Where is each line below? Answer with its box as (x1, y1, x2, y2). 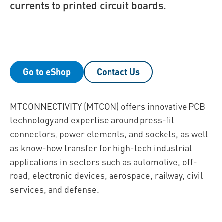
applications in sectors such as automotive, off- (10, 156, 197, 167)
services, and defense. (10, 183, 99, 195)
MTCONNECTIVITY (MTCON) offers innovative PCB (10, 100, 205, 112)
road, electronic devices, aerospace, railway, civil (10, 169, 203, 181)
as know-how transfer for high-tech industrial (10, 142, 192, 154)
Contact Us (97, 66, 140, 78)
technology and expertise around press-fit (10, 114, 174, 126)
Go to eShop (23, 66, 71, 78)
